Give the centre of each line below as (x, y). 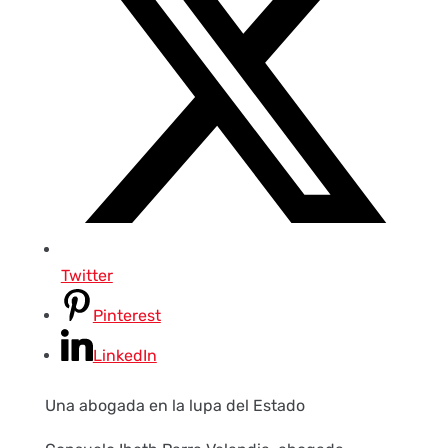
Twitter (86, 276)
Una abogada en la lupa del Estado (174, 406)
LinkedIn (124, 356)
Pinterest (126, 316)
